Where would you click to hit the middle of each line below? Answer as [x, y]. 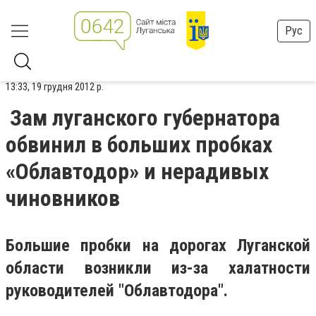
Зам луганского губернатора [145, 118]
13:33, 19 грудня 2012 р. [55, 87]
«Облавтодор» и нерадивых [137, 171]
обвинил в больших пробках [139, 145]
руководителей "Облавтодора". [117, 291]
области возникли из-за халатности [158, 268]
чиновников [63, 198]
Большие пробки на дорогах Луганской [158, 245]
